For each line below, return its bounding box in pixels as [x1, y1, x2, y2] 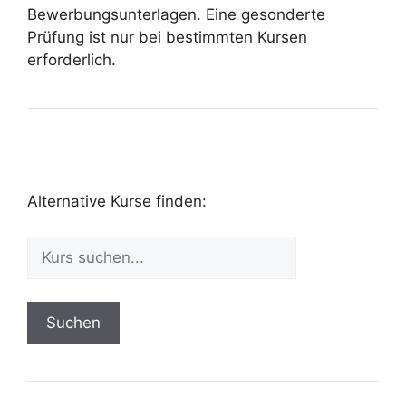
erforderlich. [27, 50, 116, 69]
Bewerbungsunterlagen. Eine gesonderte [27, 5, 325, 24]
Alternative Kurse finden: [27, 192, 207, 210]
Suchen [46, 314, 101, 332]
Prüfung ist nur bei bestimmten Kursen [27, 27, 307, 46]
